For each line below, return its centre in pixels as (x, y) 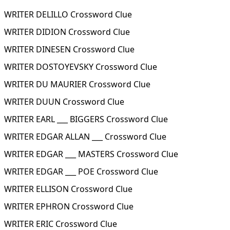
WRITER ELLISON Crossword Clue (68, 189)
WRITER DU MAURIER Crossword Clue (77, 84)
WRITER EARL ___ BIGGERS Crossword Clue (86, 119)
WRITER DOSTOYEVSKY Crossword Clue (81, 67)
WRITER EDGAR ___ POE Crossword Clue (81, 171)
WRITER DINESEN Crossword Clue (69, 49)
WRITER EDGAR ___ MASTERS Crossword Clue (91, 154)
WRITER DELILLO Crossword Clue (68, 14)
